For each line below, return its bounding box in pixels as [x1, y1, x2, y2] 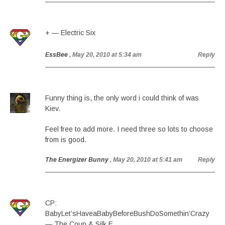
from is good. [45, 136, 86, 144]
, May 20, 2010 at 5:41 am [110, 156, 182, 163]
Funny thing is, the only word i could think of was [45, 94, 199, 102]
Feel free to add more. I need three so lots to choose [45, 125, 213, 133]
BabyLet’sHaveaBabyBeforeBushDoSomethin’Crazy [45, 209, 209, 217]
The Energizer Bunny [45, 156, 108, 163]
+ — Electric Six [45, 29, 95, 37]
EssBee [45, 51, 68, 58]
